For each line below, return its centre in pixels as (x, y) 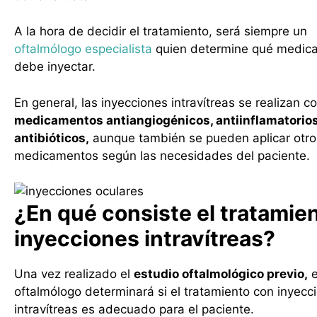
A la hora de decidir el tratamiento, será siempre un (161, 31)
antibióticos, (52, 138)
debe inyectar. (55, 67)
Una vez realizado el (74, 274)
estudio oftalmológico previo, (221, 274)
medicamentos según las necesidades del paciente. (162, 155)
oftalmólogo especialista (83, 49)
